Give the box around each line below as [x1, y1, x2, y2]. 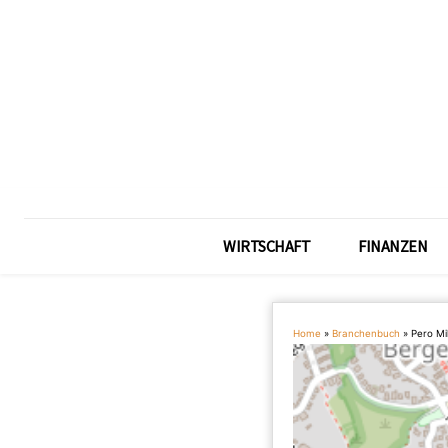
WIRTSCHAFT [223, 236, 310, 256]
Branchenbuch [332, 328, 400, 339]
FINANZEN [358, 236, 427, 256]
